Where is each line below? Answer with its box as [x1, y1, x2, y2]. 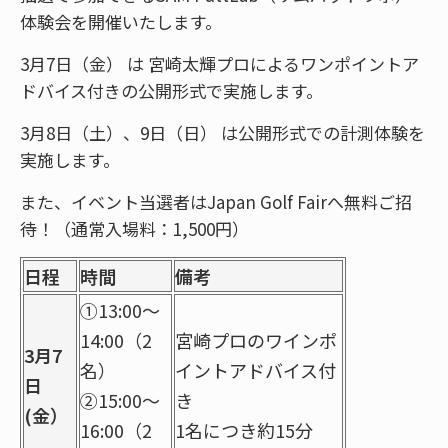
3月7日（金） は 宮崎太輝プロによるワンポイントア [20, 50, 419, 76]
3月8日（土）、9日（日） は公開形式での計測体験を [20, 119, 425, 145]
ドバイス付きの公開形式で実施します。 [20, 77, 323, 103]
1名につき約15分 [175, 416, 313, 443]
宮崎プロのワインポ [175, 326, 337, 353]
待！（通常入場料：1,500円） [20, 215, 249, 241]
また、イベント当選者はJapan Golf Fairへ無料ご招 [20, 188, 412, 214]
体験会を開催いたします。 [20, 8, 222, 34]
